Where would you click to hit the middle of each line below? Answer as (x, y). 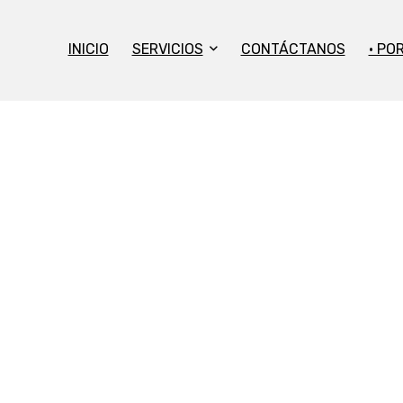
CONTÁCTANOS (293, 49)
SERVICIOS (167, 49)
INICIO (88, 49)
